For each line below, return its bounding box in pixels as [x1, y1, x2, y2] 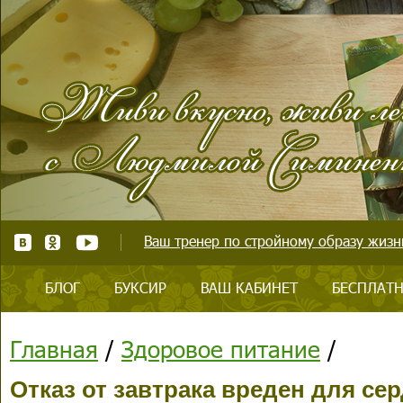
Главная [10, 334, 98, 363]
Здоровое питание [121, 334, 320, 363]
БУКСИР [114, 278, 166, 297]
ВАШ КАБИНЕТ [201, 278, 298, 297]
